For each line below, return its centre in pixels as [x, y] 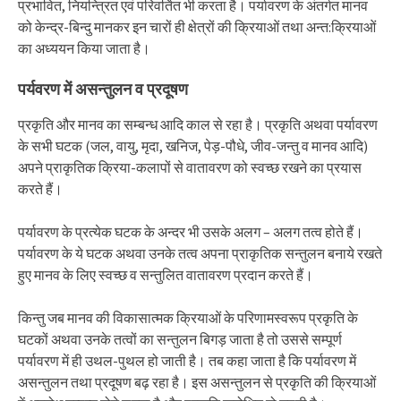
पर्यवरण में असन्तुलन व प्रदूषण [103, 89]
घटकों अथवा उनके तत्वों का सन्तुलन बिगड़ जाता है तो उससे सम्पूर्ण [180, 339]
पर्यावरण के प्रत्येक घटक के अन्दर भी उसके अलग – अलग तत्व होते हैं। [191, 232]
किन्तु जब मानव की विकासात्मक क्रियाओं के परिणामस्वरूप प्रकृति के [188, 318]
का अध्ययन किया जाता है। [84, 48]
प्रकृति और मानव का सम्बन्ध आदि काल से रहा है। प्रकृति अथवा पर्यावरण [198, 124]
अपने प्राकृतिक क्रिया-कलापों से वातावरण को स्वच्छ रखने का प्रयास [190, 167]
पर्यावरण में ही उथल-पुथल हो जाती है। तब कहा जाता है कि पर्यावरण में [187, 361]
